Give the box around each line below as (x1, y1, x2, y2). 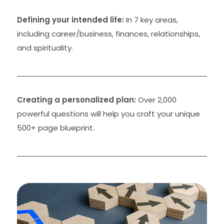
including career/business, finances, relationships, (17, 28, 200, 39)
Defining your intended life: (17, 14, 124, 25)
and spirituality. (17, 42, 73, 53)
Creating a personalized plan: (17, 94, 136, 105)
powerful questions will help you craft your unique (17, 108, 200, 119)
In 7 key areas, (124, 14, 178, 25)
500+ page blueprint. (17, 122, 94, 133)
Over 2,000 (136, 94, 176, 105)
